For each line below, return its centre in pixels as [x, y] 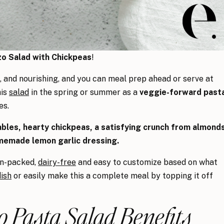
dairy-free [57, 162]
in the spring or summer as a [84, 92]
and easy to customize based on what [147, 162]
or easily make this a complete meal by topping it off [112, 176]
